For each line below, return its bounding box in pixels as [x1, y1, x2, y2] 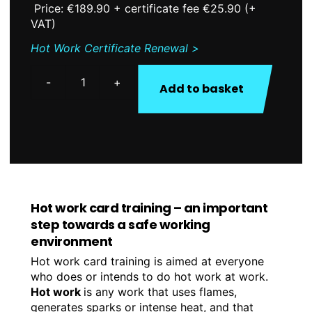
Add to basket [159, 80, 244, 97]
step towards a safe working [31, 215, 210, 233]
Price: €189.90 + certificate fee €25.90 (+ [31, 1, 257, 16]
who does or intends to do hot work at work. [31, 269, 269, 283]
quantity [134, 127, 178, 142]
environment [31, 232, 113, 250]
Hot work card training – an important [31, 198, 268, 217]
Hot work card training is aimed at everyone [31, 253, 265, 268]
